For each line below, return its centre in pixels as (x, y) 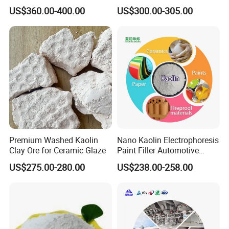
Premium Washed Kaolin (54, 140)
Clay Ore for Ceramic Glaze (58, 150)
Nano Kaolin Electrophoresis (168, 140)
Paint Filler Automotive (158, 150)
